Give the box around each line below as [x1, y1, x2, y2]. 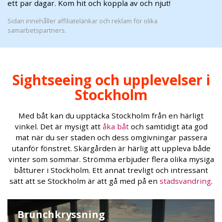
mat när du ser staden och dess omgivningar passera [15, 132, 207, 142]
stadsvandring [160, 176, 211, 186]
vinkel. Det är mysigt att [14, 121, 103, 131]
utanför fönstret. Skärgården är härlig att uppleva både [11, 143, 211, 153]
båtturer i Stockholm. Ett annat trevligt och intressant [14, 165, 208, 175]
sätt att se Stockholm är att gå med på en [9, 176, 160, 186]
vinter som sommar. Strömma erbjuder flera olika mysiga [8, 154, 214, 164]
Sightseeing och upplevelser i [12, 70, 210, 89]
